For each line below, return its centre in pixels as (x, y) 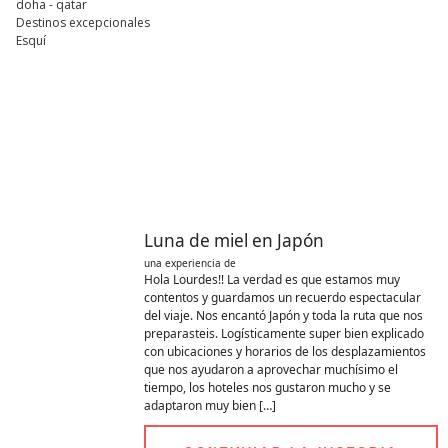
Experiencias (291, 129)
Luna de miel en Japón (234, 241)
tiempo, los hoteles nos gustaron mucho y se (267, 388)
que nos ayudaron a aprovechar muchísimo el (271, 370)
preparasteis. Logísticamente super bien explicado (284, 334)
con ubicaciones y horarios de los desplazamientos (285, 352)
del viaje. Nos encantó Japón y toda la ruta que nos (283, 316)
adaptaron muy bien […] (210, 406)
